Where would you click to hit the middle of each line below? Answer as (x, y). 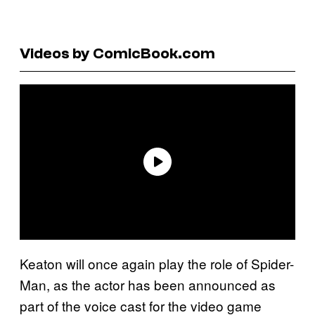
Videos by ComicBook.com (117, 53)
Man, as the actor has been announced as (148, 284)
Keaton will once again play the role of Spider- (157, 263)
